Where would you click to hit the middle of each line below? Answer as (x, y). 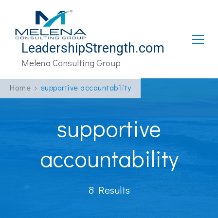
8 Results (109, 190)
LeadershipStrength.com (93, 48)
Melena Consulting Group (71, 63)
